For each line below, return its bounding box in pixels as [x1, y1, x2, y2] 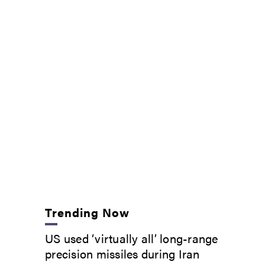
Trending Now [45, 203, 130, 221]
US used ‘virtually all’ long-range [45, 229, 218, 247]
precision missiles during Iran [45, 244, 200, 262]
